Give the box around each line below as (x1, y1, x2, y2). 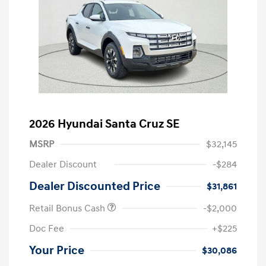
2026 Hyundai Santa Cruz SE (29, 117, 179, 132)
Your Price (29, 243, 84, 258)
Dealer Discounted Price (29, 179, 160, 194)
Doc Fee (29, 223, 64, 235)
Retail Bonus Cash (29, 202, 107, 215)
